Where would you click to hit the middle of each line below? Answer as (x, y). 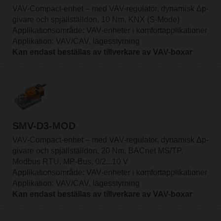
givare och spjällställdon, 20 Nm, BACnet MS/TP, (97, 151)
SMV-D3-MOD (44, 126)
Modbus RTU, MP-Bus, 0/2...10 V (70, 162)
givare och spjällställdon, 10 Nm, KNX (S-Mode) (96, 19)
